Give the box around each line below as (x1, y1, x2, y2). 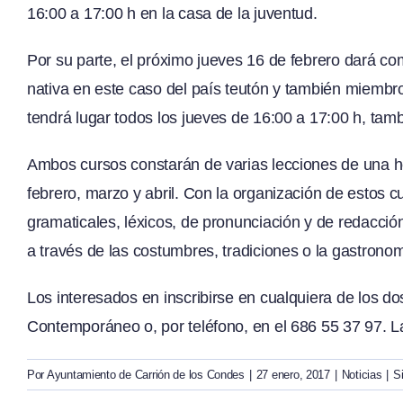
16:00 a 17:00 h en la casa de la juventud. (27, 4, 318, 23)
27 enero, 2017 (255, 368, 330, 382)
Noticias (341, 368, 382, 382)
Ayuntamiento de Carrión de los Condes (46, 368, 245, 382)
